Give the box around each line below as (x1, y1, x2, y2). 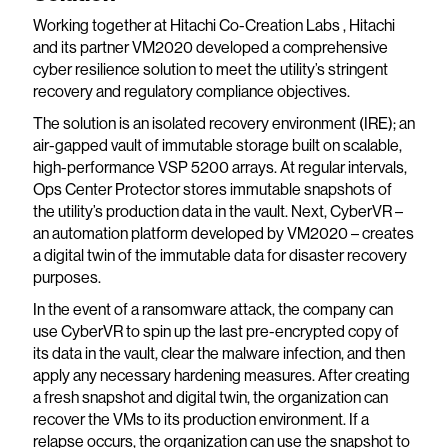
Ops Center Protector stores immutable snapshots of (32, 179, 392, 200)
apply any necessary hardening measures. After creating (32, 365, 410, 386)
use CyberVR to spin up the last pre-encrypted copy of (32, 321, 399, 342)
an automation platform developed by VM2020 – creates (32, 223, 414, 244)
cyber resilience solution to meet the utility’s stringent (32, 59, 388, 80)
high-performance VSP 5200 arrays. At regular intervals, (32, 157, 407, 178)
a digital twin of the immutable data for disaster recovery (32, 245, 407, 266)
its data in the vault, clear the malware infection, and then (32, 343, 405, 364)
